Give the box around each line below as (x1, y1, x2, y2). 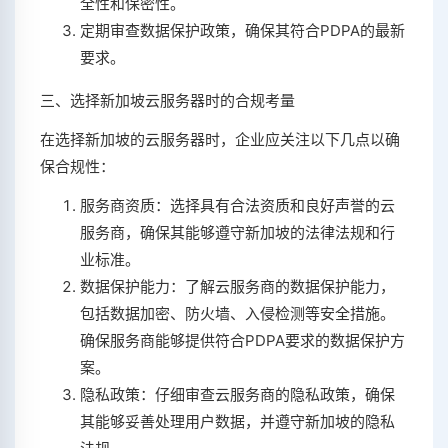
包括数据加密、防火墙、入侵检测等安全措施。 (80, 304, 395, 324)
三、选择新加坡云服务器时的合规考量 (40, 91, 295, 111)
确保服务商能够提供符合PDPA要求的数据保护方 (80, 331, 405, 351)
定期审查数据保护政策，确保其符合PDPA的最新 (80, 21, 405, 41)
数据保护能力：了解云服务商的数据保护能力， (80, 277, 395, 297)
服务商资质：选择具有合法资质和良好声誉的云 (80, 196, 395, 216)
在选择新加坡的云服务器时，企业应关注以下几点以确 (40, 130, 400, 150)
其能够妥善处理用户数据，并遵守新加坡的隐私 (80, 412, 395, 432)
